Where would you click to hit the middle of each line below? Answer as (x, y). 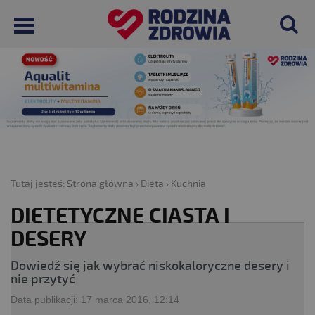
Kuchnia (188, 184)
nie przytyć (43, 279)
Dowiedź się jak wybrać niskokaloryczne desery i (150, 265)
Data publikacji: (46, 299)
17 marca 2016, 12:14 (130, 299)
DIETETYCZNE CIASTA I (120, 216)
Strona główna (100, 184)
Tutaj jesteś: (39, 184)
